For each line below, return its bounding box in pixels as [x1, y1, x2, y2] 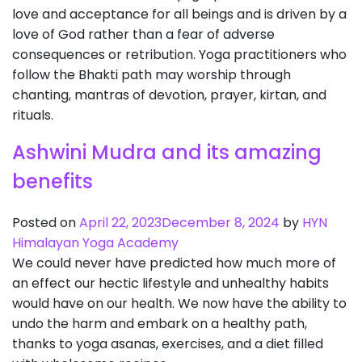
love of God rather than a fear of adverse [12, 25, 275, 44]
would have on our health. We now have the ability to [12, 294, 347, 313]
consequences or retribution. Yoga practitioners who [12, 45, 347, 64]
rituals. [12, 106, 53, 124]
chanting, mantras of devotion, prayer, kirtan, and [12, 86, 326, 104]
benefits [12, 168, 93, 195]
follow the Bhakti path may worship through [12, 65, 291, 84]
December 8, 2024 [162, 213, 280, 232]
